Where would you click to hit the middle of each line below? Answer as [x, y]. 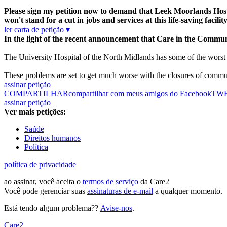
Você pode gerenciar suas [46, 191]
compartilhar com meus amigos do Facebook [140, 94]
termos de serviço [110, 182]
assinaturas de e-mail [120, 191]
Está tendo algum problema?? [52, 208]
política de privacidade [40, 165]
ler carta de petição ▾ [37, 30]
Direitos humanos [52, 138]
